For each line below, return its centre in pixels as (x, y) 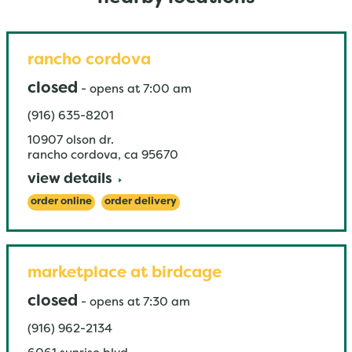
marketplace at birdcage (124, 273)
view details (70, 180)
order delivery (140, 202)
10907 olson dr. (70, 141)
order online (61, 202)
